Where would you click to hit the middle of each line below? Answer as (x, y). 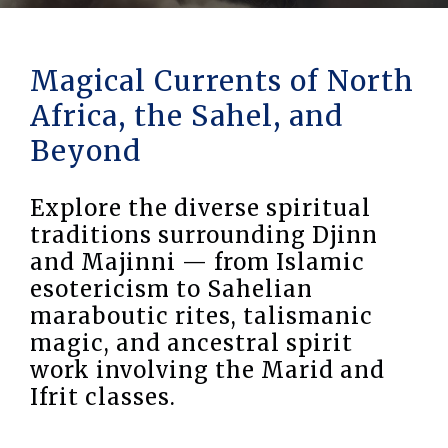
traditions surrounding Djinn (204, 235)
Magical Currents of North (222, 81)
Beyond (85, 151)
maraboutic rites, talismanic (201, 316)
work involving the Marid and (207, 370)
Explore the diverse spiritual (200, 208)
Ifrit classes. (103, 397)
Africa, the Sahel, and (186, 116)
